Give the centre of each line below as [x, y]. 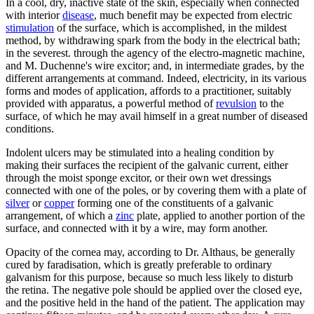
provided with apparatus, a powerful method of [111, 103]
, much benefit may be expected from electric [193, 15]
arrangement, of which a [61, 215]
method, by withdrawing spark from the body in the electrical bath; [153, 40]
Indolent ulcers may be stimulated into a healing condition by [140, 152]
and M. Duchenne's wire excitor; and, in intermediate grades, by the [155, 65]
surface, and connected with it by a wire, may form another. [137, 228]
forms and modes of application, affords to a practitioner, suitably [149, 90]
